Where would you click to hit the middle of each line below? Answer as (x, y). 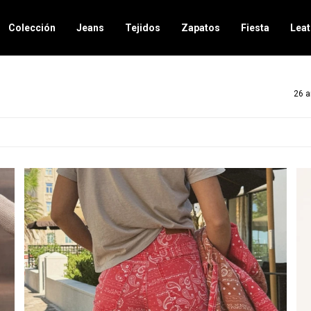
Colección (32, 28)
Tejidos (143, 28)
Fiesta (255, 28)
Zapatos (201, 28)
